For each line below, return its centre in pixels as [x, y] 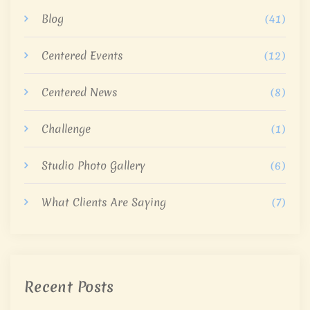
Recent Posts [69, 287]
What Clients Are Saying [104, 202]
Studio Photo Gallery [93, 166]
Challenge [66, 129]
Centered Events [82, 56]
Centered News [80, 92]
